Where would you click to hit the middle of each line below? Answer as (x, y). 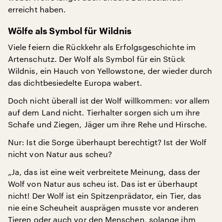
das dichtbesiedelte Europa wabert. (75, 83)
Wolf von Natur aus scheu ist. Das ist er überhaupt (103, 184)
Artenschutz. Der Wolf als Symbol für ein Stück (96, 59)
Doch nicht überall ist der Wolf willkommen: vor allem (109, 100)
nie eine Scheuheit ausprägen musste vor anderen (103, 207)
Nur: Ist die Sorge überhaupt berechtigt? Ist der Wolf (108, 142)
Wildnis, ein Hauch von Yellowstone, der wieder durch (110, 71)
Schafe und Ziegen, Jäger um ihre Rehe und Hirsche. (108, 124)
